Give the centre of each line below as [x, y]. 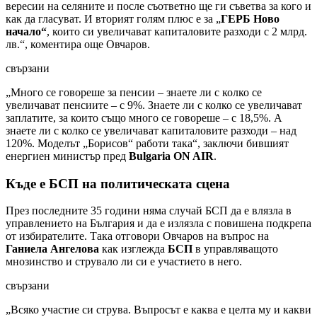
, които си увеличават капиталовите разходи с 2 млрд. [177, 31]
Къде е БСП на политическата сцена [118, 183]
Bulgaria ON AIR [171, 156]
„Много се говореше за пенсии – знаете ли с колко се [134, 92]
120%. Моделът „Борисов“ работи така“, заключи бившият [147, 143]
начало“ [26, 31]
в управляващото [237, 249]
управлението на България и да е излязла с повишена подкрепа [158, 224]
